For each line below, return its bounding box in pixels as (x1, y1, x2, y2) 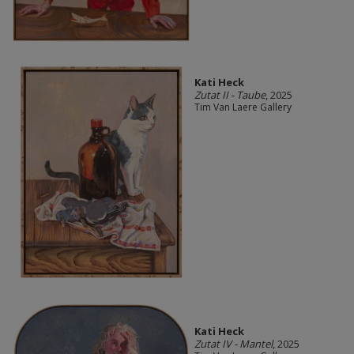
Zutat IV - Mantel (194, 337, 273, 352)
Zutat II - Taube (194, 88, 265, 103)
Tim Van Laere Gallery (194, 100, 292, 115)
